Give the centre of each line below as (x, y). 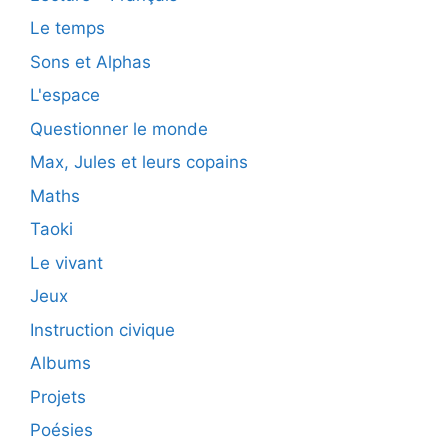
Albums (60, 363)
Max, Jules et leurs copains (139, 162)
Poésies (61, 430)
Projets (58, 396)
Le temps (67, 28)
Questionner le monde (119, 128)
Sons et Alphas (90, 61)
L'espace (65, 95)
